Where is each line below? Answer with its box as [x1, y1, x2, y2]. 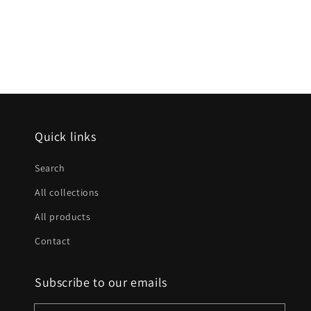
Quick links [35, 128, 96, 144]
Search [35, 162, 65, 174]
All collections [35, 186, 99, 199]
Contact [35, 235, 71, 247]
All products [35, 210, 91, 223]
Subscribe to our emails [35, 274, 167, 290]
